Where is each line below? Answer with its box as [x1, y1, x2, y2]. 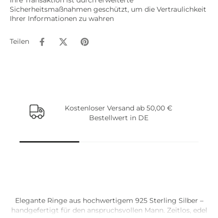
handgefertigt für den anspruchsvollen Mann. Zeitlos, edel [11, 206, 207, 214]
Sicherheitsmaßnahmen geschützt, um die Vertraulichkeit [10, 5, 206, 13]
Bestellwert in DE [89, 113, 148, 122]
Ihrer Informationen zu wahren [10, 14, 114, 22]
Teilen [10, 37, 29, 46]
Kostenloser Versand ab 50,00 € [65, 104, 173, 112]
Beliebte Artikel [76, 182, 142, 196]
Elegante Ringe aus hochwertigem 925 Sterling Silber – [15, 196, 203, 204]
